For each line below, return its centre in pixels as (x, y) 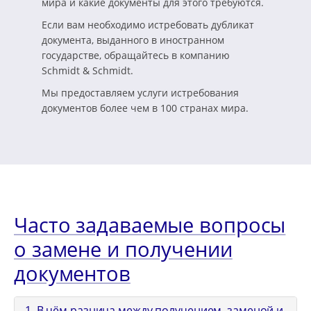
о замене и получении (123, 250)
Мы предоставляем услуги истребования (140, 93)
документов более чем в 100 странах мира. (145, 108)
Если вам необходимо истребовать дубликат (148, 25)
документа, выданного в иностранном (133, 40)
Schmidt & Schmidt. (87, 71)
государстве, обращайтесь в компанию (136, 56)
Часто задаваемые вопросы (150, 225)
